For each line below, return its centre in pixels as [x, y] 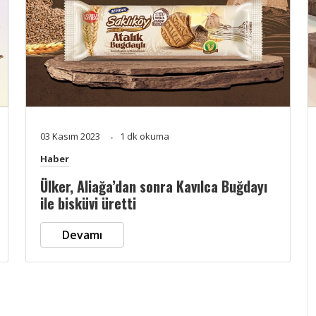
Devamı [82, 235]
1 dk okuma [145, 136]
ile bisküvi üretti [88, 203]
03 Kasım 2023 [71, 136]
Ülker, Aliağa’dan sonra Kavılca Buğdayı [154, 186]
